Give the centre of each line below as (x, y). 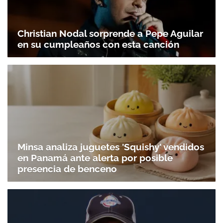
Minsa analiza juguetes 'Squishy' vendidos (111, 147)
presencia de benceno (67, 169)
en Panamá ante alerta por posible (95, 158)
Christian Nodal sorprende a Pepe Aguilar (110, 33)
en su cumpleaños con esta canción (98, 44)
